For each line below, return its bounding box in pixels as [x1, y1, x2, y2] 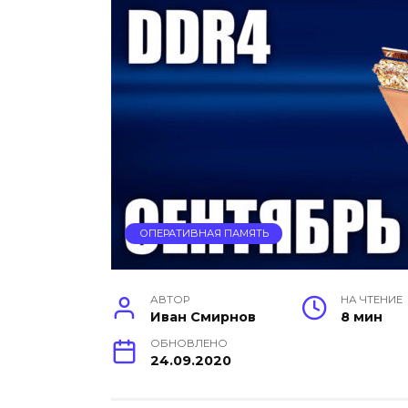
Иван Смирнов [150, 309, 257, 326]
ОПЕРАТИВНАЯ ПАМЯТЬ [138, 227, 269, 240]
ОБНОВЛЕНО [150, 337, 229, 351]
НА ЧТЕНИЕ [341, 293, 403, 307]
